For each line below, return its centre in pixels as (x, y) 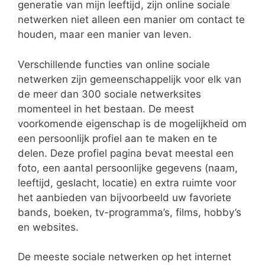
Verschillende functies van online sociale (114, 64)
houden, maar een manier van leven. (105, 35)
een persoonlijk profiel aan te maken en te (117, 138)
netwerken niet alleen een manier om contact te (131, 20)
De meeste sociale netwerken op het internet (125, 257)
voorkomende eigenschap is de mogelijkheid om (132, 123)
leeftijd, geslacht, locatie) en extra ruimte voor (127, 182)
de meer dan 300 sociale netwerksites (109, 94)
